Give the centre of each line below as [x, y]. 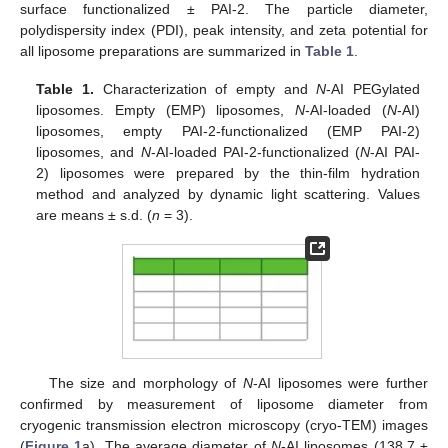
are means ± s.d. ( [94, 215]
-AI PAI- [394, 152]
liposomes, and [88, 152]
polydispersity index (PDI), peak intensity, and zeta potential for [224, 30]
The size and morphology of [145, 383]
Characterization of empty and [205, 89]
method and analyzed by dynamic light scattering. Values [228, 194]
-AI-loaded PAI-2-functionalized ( [255, 152]
